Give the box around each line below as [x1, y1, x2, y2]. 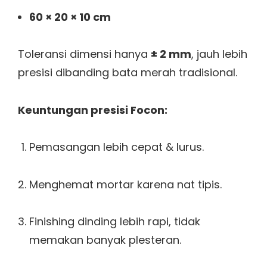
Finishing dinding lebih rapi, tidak [29, 214, 200, 229]
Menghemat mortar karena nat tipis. [29, 176, 222, 192]
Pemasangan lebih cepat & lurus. [29, 139, 204, 155]
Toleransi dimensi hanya [18, 46, 151, 62]
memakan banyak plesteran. [29, 232, 181, 248]
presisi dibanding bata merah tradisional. [18, 65, 237, 80]
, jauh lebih [191, 46, 247, 62]
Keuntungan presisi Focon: [18, 102, 167, 117]
